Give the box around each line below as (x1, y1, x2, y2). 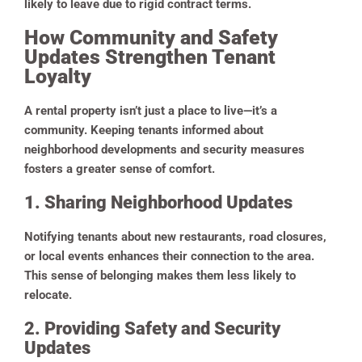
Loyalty (24, 64, 91, 88)
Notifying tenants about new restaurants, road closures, (24, 229, 326, 244)
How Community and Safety (24, 25, 278, 49)
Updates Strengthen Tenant (24, 44, 276, 69)
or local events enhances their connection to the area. (24, 248, 314, 263)
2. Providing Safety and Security (24, 318, 280, 339)
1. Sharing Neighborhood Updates (24, 192, 293, 213)
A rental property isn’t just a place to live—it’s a (24, 103, 277, 118)
